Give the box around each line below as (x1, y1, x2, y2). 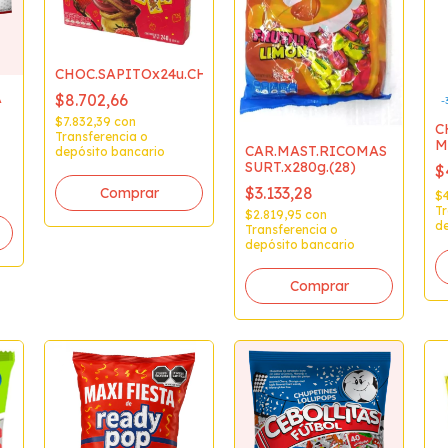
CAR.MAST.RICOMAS (245, 141, 387, 160)
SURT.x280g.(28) (245, 157, 356, 176)
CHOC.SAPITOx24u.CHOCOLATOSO (55, 64, 295, 83)
